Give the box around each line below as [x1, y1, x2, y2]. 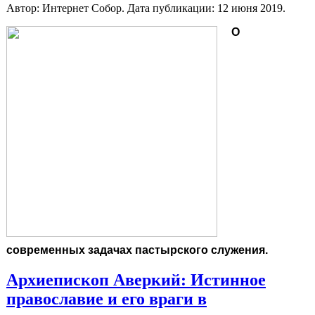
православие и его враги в [6, 290, 207, 309]
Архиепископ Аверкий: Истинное [6, 271, 266, 290]
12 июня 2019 [217, 2, 283, 15]
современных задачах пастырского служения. [6, 244, 268, 257]
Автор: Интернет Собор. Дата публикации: [6, 2, 217, 15]
